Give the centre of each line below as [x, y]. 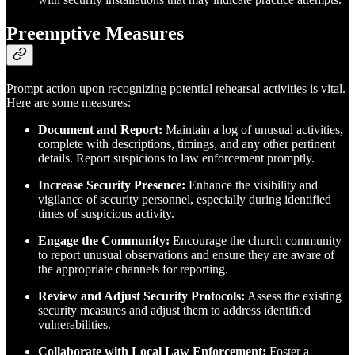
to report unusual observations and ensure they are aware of [186, 254]
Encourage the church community [256, 240]
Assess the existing [293, 296]
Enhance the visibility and [252, 185]
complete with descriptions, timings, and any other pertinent [187, 143]
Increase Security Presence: [112, 185]
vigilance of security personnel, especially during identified [185, 199]
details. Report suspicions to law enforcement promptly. [176, 158]
